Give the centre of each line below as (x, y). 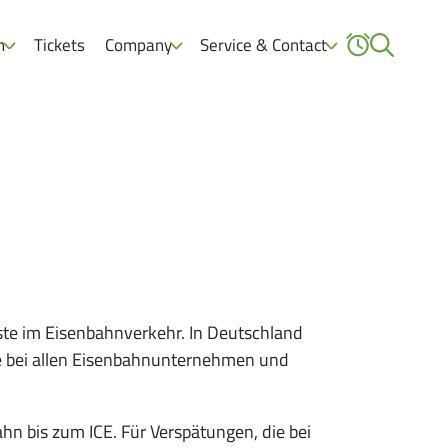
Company (138, 45)
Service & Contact (264, 45)
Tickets (59, 45)
